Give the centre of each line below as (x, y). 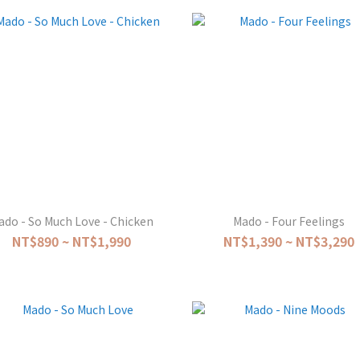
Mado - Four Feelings (288, 221)
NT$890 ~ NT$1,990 (72, 241)
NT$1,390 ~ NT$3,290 (288, 241)
